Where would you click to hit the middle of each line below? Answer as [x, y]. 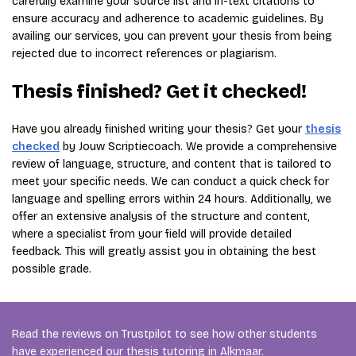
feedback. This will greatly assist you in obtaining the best [164, 252]
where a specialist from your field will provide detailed [152, 234]
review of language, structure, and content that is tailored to [172, 164]
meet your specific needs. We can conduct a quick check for [170, 182]
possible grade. [52, 269]
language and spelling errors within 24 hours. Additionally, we [172, 199]
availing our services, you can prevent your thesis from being [172, 36]
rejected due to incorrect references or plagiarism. [144, 54]
